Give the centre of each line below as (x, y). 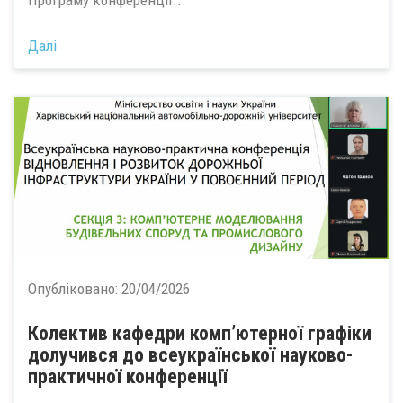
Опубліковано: (75, 288)
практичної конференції (128, 376)
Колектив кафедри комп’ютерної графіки (200, 333)
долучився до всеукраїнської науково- (190, 354)
